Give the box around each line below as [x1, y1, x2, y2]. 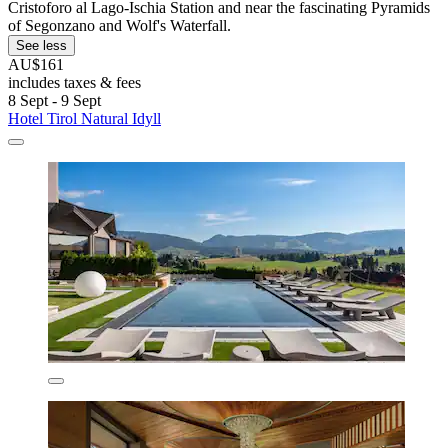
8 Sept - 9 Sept [8, 91, 101, 109]
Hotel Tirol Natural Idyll [8, 109, 161, 127]
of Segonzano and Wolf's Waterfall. [8, 16, 231, 34]
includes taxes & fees [8, 73, 141, 91]
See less [16, 37, 67, 53]
